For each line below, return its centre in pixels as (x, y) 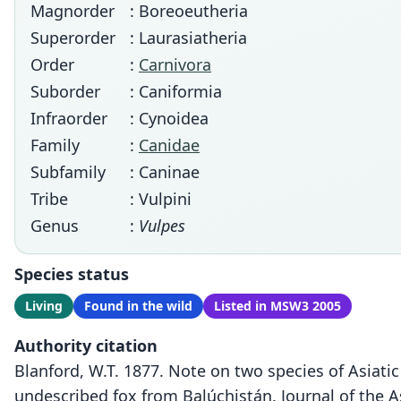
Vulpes (162, 226)
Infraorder (69, 118)
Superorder (73, 38)
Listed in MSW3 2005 (277, 306)
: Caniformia (176, 91)
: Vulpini (161, 199)
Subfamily (68, 172)
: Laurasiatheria (188, 38)
